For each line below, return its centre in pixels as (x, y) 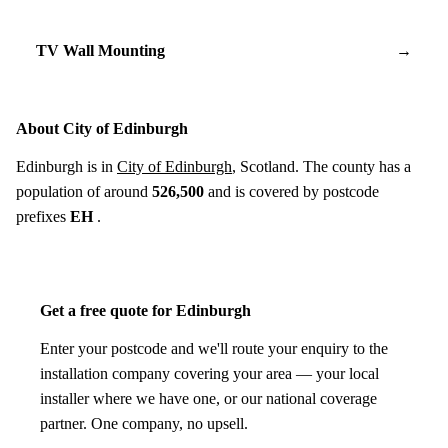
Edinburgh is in (66, 166)
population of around (84, 191)
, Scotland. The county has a (321, 166)
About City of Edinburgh (102, 128)
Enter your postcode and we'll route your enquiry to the (214, 348)
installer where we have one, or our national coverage (208, 398)
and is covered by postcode (291, 191)
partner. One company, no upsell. (144, 423)
